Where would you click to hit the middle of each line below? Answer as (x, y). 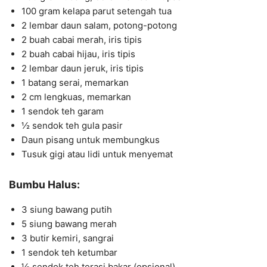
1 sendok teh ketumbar (69, 253)
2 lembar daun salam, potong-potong (99, 25)
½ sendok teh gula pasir (72, 125)
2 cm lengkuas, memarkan (76, 97)
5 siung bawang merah (69, 224)
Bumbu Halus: (44, 184)
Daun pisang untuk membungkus (91, 139)
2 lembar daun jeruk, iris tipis (83, 68)
